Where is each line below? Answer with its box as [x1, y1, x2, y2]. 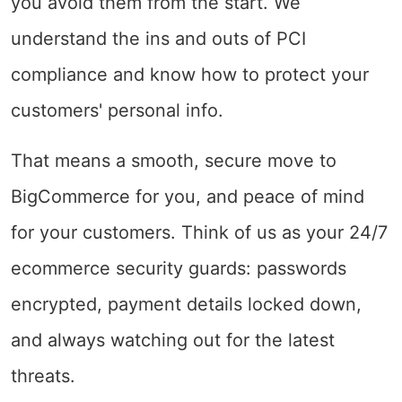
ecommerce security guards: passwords [11, 257, 346, 279]
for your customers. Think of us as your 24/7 [11, 221, 388, 243]
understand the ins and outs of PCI [11, 27, 306, 49]
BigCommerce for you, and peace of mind [11, 185, 364, 207]
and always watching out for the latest [11, 328, 335, 351]
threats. [11, 364, 75, 387]
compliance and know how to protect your [11, 63, 369, 85]
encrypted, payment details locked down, [11, 293, 362, 315]
